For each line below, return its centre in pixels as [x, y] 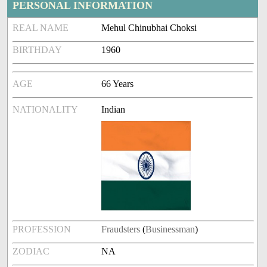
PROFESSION [42, 229]
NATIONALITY [46, 110]
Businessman [170, 229]
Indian [114, 110]
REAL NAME [41, 28]
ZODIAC [31, 252]
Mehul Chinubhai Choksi [149, 28]
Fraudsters [121, 229]
